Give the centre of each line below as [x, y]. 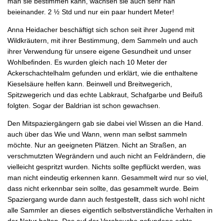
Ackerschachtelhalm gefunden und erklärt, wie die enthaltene [103, 73]
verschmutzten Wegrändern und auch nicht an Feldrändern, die [107, 156]
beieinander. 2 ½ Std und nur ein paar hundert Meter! [91, 12]
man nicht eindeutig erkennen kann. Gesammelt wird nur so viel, [108, 177]
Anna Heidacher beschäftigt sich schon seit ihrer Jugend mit [101, 29]
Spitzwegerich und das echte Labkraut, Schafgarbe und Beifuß [105, 94]
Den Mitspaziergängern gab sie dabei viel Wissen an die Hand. [105, 123]
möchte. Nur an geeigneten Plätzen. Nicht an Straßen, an [97, 145]
